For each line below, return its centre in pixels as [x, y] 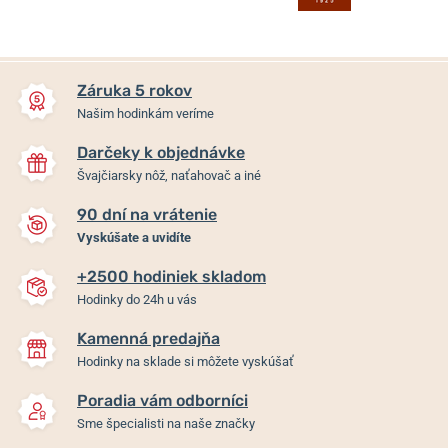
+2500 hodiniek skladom [171, 276]
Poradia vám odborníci [162, 400]
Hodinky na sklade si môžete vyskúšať [185, 361]
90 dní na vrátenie [147, 214]
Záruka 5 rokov [134, 90]
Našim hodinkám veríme [145, 113]
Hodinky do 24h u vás [137, 299]
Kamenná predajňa [148, 338]
